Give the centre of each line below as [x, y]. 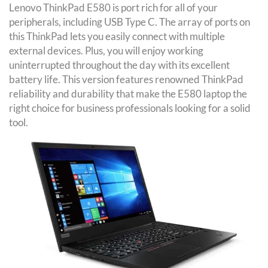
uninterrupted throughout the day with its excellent [119, 65]
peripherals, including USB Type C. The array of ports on [130, 22]
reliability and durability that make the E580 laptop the [128, 94]
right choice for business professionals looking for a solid [130, 108]
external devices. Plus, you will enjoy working [106, 51]
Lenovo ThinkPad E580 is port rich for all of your [113, 7]
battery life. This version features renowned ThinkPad [126, 79]
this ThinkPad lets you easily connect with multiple [117, 36]
